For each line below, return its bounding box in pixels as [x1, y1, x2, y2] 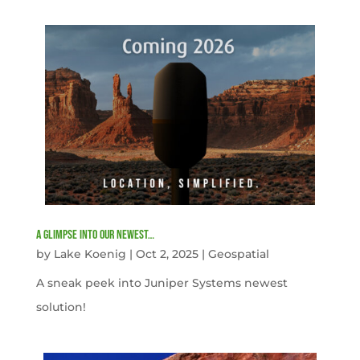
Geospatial [207, 246, 269, 261]
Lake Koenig [53, 246, 126, 261]
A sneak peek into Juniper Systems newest [35, 275, 288, 290]
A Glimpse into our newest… [35, 227, 154, 243]
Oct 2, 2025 [135, 246, 198, 261]
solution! [35, 299, 86, 314]
